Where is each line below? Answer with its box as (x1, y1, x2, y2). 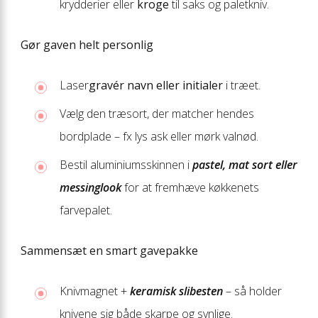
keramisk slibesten (130, 283, 223, 299)
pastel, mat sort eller (192, 156, 297, 172)
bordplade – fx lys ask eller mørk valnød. (60, 128, 258, 144)
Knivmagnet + (60, 283, 130, 299)
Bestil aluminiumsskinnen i (60, 156, 192, 172)
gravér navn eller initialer (89, 77, 223, 93)
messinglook (60, 179, 121, 195)
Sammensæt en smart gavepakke (21, 242, 198, 258)
